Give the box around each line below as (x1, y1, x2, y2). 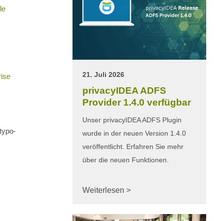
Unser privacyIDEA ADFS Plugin (82, 115, 182, 124)
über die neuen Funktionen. (82, 155, 169, 164)
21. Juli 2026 (82, 70, 124, 78)
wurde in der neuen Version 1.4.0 (82, 129, 186, 137)
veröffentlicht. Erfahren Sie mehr (82, 142, 184, 150)
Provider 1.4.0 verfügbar (82, 97, 191, 108)
